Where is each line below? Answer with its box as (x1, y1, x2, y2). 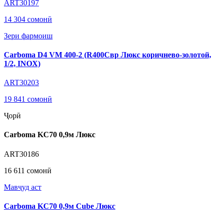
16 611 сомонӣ (4, 166, 52, 175)
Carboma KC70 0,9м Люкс (4, 130, 95, 139)
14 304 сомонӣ (4, 15, 52, 23)
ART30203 (4, 78, 39, 87)
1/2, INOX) (4, 59, 40, 68)
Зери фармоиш (4, 31, 53, 40)
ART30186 (4, 149, 39, 158)
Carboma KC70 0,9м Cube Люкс (4, 201, 115, 210)
